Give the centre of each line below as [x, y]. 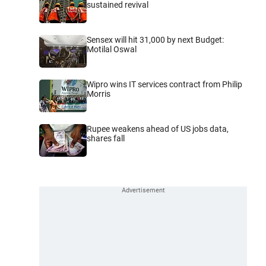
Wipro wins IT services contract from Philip [164, 84]
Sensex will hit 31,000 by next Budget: [155, 39]
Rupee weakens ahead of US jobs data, [158, 129]
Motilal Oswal [112, 49]
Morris [99, 94]
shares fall [106, 138]
